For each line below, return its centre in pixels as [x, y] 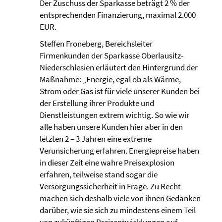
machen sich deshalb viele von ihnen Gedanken [120, 198]
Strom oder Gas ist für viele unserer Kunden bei [120, 91]
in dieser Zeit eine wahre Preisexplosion [107, 163]
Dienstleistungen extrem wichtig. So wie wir [114, 115]
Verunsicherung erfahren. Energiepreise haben [119, 151]
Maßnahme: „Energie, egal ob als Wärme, [110, 79]
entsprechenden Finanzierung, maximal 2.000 [118, 15]
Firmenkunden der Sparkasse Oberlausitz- [111, 55]
